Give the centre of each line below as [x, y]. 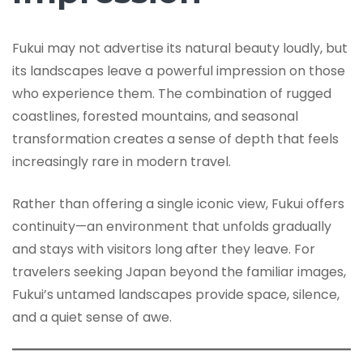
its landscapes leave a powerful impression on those [179, 71]
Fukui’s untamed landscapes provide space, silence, [176, 295]
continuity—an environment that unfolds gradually [172, 227]
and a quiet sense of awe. [92, 318]
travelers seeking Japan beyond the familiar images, [179, 272]
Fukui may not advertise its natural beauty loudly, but [180, 49]
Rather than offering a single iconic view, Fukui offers [178, 204]
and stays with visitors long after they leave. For [164, 250]
